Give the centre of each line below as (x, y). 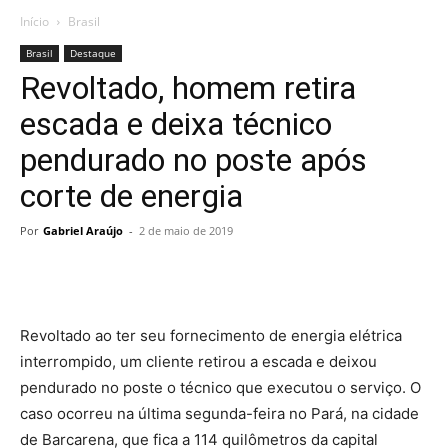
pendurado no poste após (193, 160)
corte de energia (131, 196)
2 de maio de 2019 (186, 230)
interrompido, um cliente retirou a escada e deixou (198, 361)
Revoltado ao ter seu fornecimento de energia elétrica (211, 335)
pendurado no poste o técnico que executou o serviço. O (220, 387)
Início (34, 21)
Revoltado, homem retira (188, 88)
